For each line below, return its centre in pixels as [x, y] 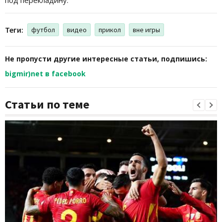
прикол [110, 29]
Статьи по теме [47, 104]
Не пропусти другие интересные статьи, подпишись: [106, 58]
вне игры [146, 29]
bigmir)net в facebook [45, 73]
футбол [43, 29]
